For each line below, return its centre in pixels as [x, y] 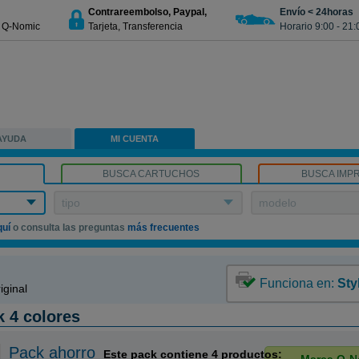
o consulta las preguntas [69, 228]
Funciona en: [298, 283]
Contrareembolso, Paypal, [147, 12]
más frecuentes [164, 228]
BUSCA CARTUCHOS [151, 174]
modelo [278, 203]
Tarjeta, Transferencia [135, 26]
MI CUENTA [135, 139]
